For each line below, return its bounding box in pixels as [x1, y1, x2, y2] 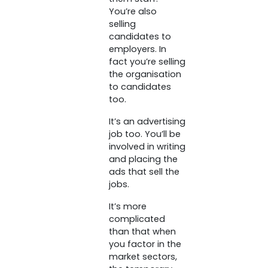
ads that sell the [108, 166, 179, 178]
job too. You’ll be [108, 128, 181, 141]
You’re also [108, 5, 157, 18]
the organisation [108, 68, 181, 81]
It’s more [108, 200, 147, 213]
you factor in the [108, 238, 181, 251]
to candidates [108, 81, 171, 93]
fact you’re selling [108, 56, 185, 68]
